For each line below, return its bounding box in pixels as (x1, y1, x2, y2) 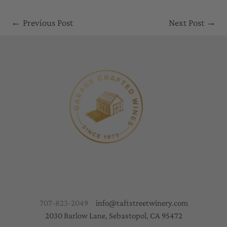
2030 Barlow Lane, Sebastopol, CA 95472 (45, 210, 182, 220)
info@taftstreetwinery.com (95, 198, 188, 208)
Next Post (169, 17, 206, 28)
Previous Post (21, 17, 73, 28)
